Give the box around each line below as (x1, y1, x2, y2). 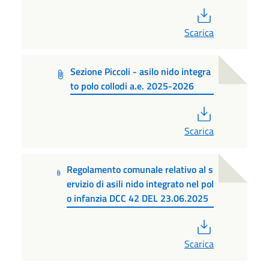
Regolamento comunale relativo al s (66, 162, 213, 177)
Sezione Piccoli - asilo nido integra (70, 64, 211, 79)
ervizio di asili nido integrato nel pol (66, 177, 214, 192)
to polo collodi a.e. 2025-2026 (70, 78, 195, 93)
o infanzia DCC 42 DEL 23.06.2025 (66, 191, 208, 206)
